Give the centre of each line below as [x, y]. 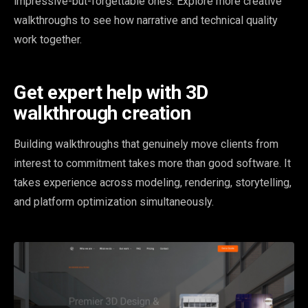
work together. [48, 39]
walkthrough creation [102, 113]
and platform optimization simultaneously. [114, 201]
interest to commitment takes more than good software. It [152, 163]
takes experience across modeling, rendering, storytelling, [153, 182]
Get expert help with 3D [111, 92]
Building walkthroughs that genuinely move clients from [146, 144]
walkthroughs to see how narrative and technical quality [146, 20]
